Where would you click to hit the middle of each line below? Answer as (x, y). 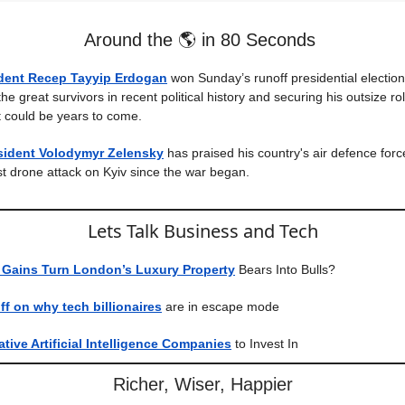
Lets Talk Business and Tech (202, 231)
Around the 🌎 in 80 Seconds (200, 40)
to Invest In (267, 344)
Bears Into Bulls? (287, 269)
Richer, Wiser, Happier (202, 384)
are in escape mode (222, 306)
